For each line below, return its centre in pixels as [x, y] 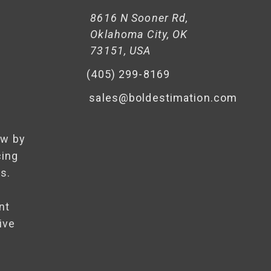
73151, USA [121, 50]
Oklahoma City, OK [139, 34]
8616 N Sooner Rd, [139, 18]
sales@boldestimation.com [163, 97]
